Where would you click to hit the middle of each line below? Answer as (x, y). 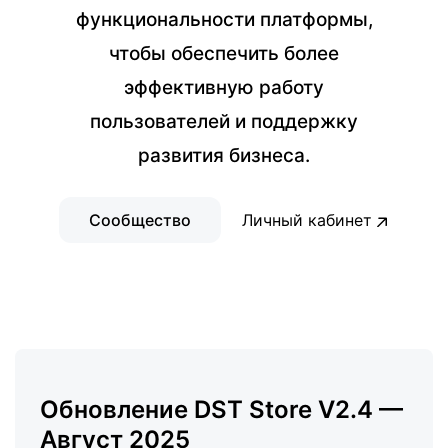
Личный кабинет (309, 220)
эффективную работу (224, 87)
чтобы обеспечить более (224, 53)
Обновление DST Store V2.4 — (221, 409)
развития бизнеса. (224, 155)
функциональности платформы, (224, 19)
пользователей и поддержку (224, 121)
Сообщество (139, 220)
